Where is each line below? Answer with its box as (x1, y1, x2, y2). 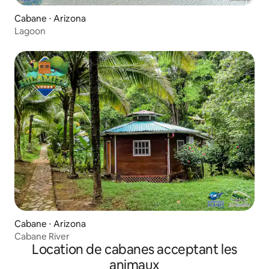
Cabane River (14, 231, 70, 243)
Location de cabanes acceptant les (32, 241, 237, 259)
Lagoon (14, 25, 46, 37)
